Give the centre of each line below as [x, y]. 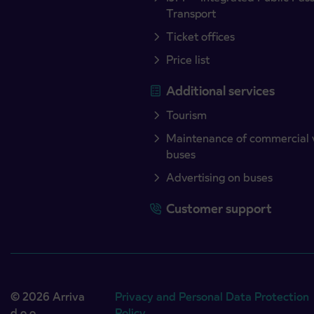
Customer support [219, 208]
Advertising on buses [220, 177]
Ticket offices [201, 36]
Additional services [221, 90]
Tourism [187, 115]
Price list [188, 60]
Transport [191, 13]
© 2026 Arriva [48, 296]
